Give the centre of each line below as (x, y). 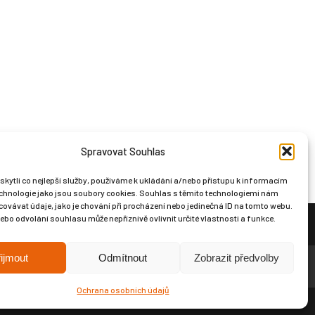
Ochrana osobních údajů (123, 290)
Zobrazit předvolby (237, 257)
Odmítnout (123, 257)
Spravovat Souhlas (123, 151)
